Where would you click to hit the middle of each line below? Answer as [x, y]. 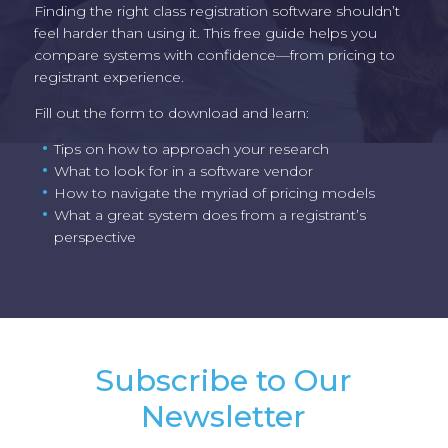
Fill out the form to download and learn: [171, 112]
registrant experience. [108, 76]
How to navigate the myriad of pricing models [214, 192]
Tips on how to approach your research [191, 148]
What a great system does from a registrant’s [209, 214]
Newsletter [224, 416]
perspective [94, 236]
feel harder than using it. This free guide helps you [205, 32]
